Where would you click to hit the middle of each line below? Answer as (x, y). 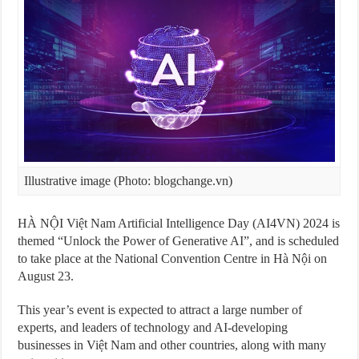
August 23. (46, 276)
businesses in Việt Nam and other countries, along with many (172, 345)
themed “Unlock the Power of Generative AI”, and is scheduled (179, 241)
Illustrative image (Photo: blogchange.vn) (128, 181)
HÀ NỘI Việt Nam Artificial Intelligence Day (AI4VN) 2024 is (179, 223)
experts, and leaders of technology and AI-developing (153, 327)
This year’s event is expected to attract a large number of (160, 310)
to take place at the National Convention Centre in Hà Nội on (173, 258)
